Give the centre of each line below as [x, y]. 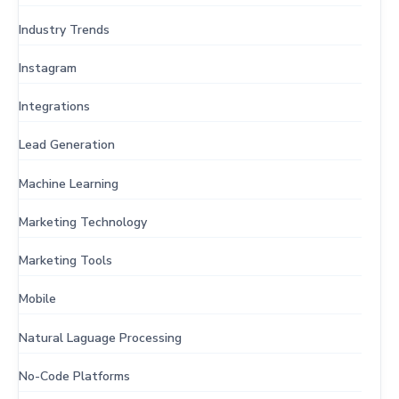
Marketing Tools [65, 261]
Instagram [48, 68]
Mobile [37, 299]
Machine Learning [69, 183]
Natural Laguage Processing [100, 338]
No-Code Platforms [74, 376]
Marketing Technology [83, 222]
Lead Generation [67, 145]
